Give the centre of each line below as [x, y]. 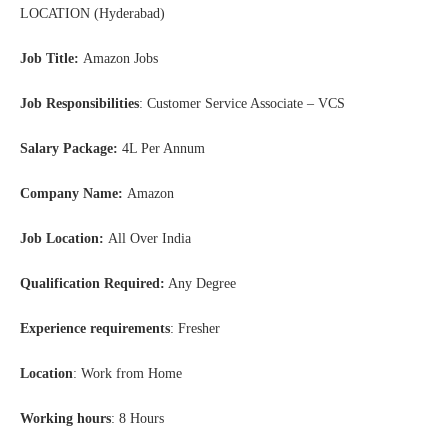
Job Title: [49, 59]
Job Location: [62, 239]
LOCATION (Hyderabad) [92, 14]
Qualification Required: [92, 284]
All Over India [147, 239]
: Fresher [195, 329]
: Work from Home [127, 374]
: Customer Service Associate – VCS [242, 104]
